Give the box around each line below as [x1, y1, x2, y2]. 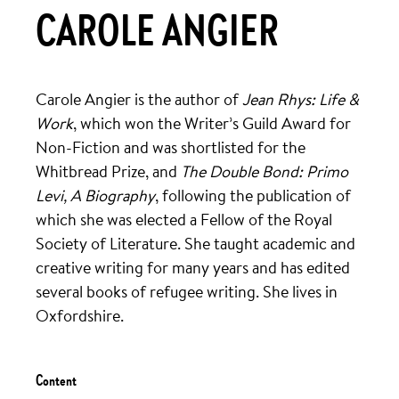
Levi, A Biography [35, 184, 155, 207]
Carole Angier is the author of [35, 88, 242, 110]
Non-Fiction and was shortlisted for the [35, 136, 305, 159]
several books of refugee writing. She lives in [35, 281, 338, 303]
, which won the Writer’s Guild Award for [72, 112, 351, 134]
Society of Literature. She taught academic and [35, 232, 355, 255]
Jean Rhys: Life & [241, 88, 359, 110]
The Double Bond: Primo [180, 160, 348, 183]
